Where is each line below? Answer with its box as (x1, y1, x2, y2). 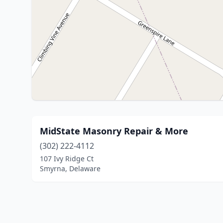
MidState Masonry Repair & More (40, 125, 188, 137)
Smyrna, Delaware (40, 164, 101, 173)
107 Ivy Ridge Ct (40, 154, 94, 163)
